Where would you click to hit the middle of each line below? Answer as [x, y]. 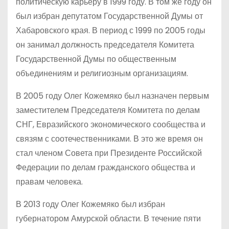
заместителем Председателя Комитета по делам [108, 110]
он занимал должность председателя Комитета [105, 45]
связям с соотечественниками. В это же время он [109, 139]
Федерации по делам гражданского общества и [106, 167]
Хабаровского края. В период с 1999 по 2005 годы [111, 30]
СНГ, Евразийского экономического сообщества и [111, 124]
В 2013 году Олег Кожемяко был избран [90, 204]
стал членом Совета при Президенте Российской [109, 153]
